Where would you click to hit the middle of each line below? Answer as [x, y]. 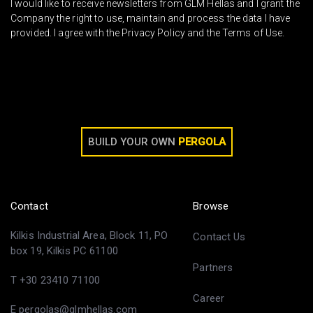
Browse [211, 206]
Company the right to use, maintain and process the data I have [151, 18]
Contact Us [219, 236]
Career [209, 298]
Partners [213, 267]
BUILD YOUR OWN [131, 141]
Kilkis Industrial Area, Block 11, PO [89, 235]
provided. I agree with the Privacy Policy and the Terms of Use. [148, 32]
